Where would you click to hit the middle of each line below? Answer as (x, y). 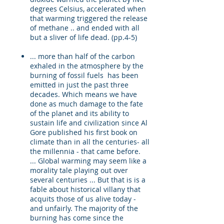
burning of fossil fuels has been (84, 75)
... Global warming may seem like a (88, 161)
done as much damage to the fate (86, 104)
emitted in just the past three (79, 85)
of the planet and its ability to (79, 113)
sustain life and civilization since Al (89, 123)
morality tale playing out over (79, 170)
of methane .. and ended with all (85, 28)
